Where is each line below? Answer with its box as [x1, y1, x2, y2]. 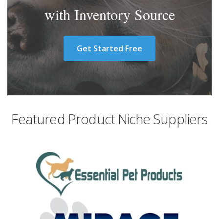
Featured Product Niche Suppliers [11, 109, 208, 128]
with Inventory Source [44, 4, 175, 24]
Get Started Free [77, 43, 142, 54]
